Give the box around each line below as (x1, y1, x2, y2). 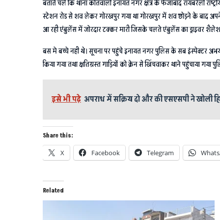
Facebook (91, 148, 120, 157)
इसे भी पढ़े (52, 93, 81, 105)
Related (43, 186, 64, 195)
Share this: (43, 131, 73, 140)
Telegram (147, 148, 174, 157)
